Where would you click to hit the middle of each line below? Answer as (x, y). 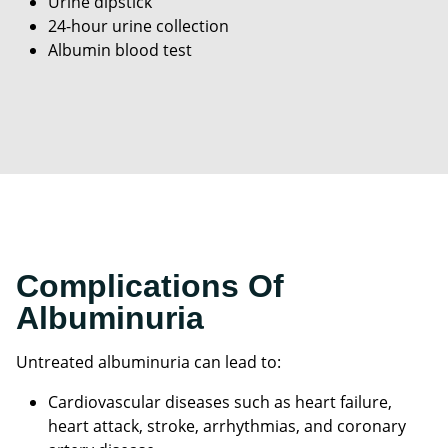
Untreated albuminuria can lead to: (148, 362)
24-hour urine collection (138, 26)
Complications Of (150, 286)
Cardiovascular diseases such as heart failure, (220, 402)
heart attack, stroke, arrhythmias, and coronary (227, 426)
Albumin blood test (120, 50)
